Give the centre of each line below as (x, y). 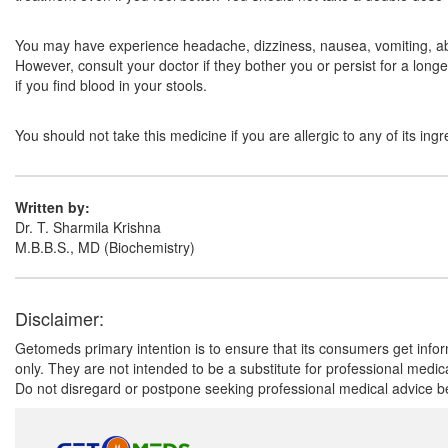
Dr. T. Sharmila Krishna (88, 227)
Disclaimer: (59, 318)
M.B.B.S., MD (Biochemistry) (105, 247)
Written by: (52, 207)
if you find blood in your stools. (111, 85)
